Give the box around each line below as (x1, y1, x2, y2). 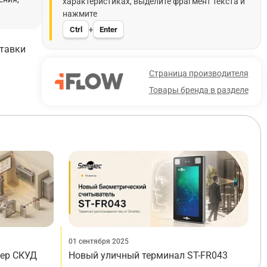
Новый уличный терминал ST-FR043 (68, 250, 228, 262)
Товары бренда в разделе (148, 85, 249, 95)
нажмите (63, 9, 97, 18)
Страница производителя (148, 69, 249, 78)
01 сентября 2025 (68, 237, 129, 246)
